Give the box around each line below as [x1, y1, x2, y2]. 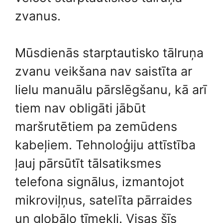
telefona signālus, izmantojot [15, 174, 184, 189]
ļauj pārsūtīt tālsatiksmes [15, 156, 161, 171]
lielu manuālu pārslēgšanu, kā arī [15, 82, 207, 97]
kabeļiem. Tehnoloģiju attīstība [15, 137, 196, 152]
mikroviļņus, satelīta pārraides [15, 193, 192, 208]
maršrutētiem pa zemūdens [15, 119, 177, 134]
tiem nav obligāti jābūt [15, 101, 146, 115]
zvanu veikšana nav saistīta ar [15, 64, 192, 79]
